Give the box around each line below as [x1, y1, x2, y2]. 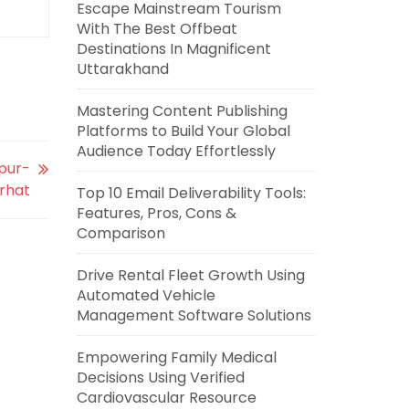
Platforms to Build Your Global [76, 121, 290, 142]
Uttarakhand [76, 58, 169, 79]
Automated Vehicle [76, 285, 215, 306]
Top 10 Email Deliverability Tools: [76, 183, 306, 204]
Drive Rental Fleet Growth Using [76, 265, 305, 286]
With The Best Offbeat [76, 18, 237, 39]
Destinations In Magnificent [76, 38, 271, 59]
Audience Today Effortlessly [76, 141, 276, 162]
